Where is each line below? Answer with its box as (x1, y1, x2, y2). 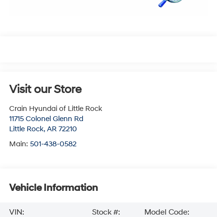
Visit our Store (9, 82, 81, 97)
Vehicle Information (9, 182, 98, 194)
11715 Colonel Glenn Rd (9, 114, 83, 124)
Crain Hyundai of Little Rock (9, 104, 102, 113)
